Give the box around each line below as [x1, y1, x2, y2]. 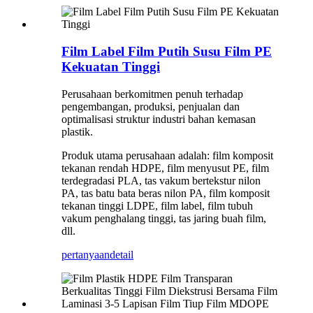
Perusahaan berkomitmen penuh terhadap [61, 87, 243, 100]
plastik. [61, 125, 93, 138]
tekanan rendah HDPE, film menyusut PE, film [61, 161, 269, 174]
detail [110, 248, 133, 261]
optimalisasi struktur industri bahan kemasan [61, 112, 256, 125]
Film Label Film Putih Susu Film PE [61, 43, 272, 59]
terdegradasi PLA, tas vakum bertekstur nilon [61, 174, 261, 187]
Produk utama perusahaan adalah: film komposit [61, 149, 273, 161]
